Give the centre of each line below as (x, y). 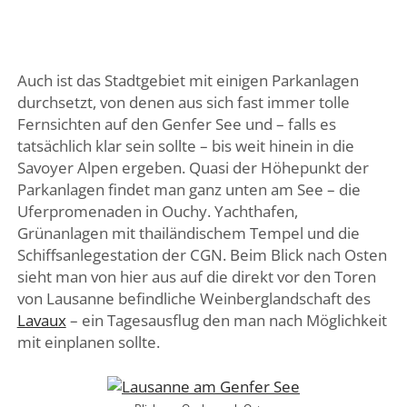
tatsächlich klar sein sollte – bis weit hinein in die (185, 145)
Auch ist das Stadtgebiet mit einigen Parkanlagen (188, 80)
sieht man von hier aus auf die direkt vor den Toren (196, 276)
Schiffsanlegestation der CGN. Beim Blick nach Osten (202, 254)
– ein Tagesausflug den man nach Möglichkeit (226, 320)
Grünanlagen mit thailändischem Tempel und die (188, 233)
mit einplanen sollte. (88, 342)
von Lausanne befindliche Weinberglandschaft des (194, 298)
